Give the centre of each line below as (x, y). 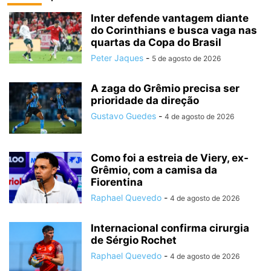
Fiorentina (117, 182)
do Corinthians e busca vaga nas (174, 31)
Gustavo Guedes (123, 116)
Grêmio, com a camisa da (154, 170)
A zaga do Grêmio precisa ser (165, 89)
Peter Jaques (117, 58)
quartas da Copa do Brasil (156, 43)
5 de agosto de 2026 (186, 59)
